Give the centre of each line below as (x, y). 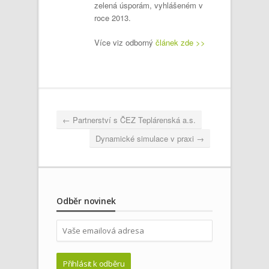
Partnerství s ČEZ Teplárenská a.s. (133, 119)
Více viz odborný (125, 42)
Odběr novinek (86, 201)
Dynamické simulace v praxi (146, 138)
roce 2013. (113, 18)
